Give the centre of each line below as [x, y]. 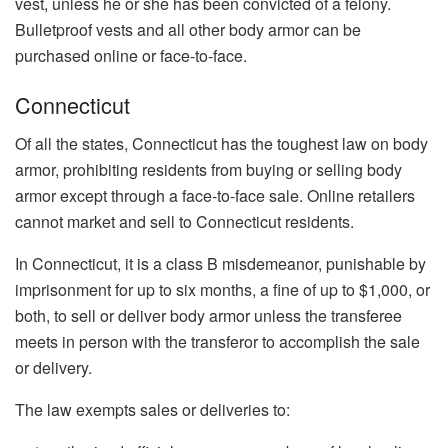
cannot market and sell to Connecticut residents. [184, 222]
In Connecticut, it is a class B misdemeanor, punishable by [220, 264]
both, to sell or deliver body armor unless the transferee [208, 316]
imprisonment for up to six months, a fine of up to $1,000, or [222, 290]
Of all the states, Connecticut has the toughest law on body [221, 144]
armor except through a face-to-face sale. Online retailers [215, 196]
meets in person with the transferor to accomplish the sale [217, 342]
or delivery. [53, 368]
